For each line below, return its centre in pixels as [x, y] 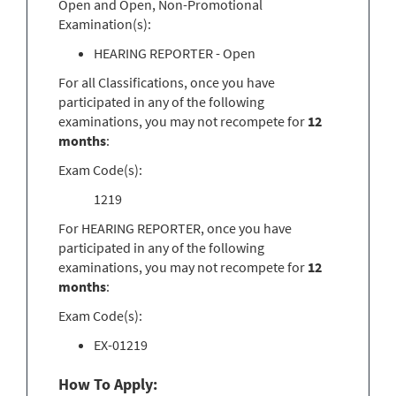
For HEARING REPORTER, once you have [175, 228]
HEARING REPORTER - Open [175, 53]
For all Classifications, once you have [167, 82]
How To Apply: [108, 384]
